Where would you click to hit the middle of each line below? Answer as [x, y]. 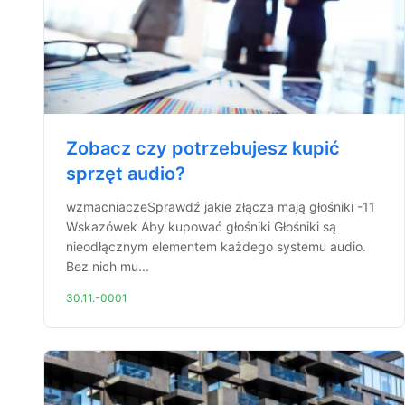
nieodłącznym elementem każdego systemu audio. [216, 246]
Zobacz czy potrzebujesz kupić [203, 148]
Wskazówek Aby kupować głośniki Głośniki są [201, 226]
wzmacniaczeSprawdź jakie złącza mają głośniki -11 [221, 207]
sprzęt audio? [126, 174]
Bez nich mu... [108, 266]
